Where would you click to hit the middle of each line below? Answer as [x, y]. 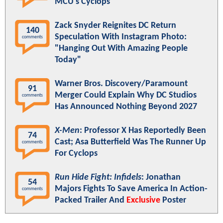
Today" [68, 60]
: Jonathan [161, 178]
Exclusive [143, 201]
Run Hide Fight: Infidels [98, 178]
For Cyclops [76, 154]
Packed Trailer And [91, 201]
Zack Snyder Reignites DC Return [115, 26]
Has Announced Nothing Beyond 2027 [126, 107]
